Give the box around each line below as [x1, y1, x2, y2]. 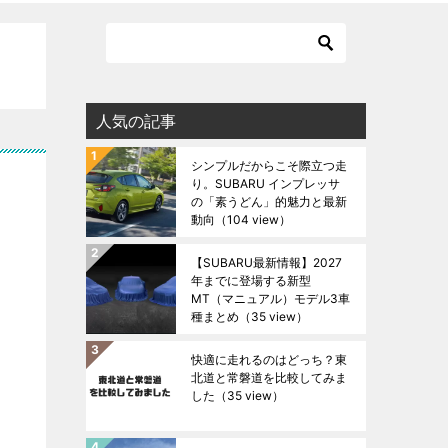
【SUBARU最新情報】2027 [191, 255, 342, 270]
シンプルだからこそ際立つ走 [191, 158, 347, 173]
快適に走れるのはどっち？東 [191, 352, 347, 367]
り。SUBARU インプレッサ [191, 176, 340, 191]
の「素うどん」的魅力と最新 [191, 194, 347, 209]
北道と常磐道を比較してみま [191, 370, 347, 385]
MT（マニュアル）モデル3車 [191, 291, 350, 306]
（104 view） [215, 212, 291, 227]
